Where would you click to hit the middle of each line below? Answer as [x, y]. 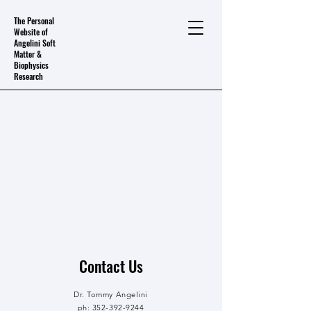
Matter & [28, 54]
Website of [31, 32]
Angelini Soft [35, 43]
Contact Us [111, 266]
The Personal [34, 20]
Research [28, 76]
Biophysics [31, 65]
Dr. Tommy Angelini [111, 294]
